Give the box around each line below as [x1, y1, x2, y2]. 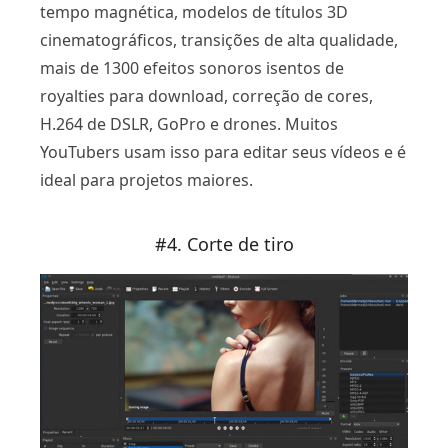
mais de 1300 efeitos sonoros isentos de [40, 57, 344, 80]
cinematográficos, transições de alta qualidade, [40, 29, 398, 52]
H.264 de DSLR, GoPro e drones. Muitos [40, 113, 338, 136]
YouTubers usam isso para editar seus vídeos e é [40, 141, 406, 164]
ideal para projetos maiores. [40, 169, 253, 192]
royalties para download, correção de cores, [40, 85, 373, 108]
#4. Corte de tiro [154, 232, 294, 257]
